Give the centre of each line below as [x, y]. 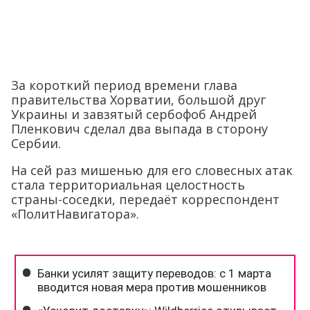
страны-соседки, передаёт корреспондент [145, 200]
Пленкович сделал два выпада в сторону [139, 129]
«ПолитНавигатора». [75, 214]
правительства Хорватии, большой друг [138, 100]
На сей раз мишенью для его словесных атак [152, 171]
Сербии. [36, 144]
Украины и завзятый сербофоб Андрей [134, 115]
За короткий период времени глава [124, 85]
